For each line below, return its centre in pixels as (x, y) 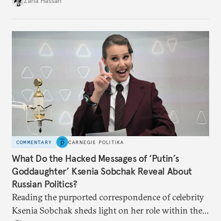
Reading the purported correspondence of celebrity (108, 197)
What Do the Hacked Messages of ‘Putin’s (95, 158)
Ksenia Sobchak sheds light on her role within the (107, 210)
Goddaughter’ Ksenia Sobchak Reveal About (102, 171)
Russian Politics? (45, 184)
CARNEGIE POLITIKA (96, 142)
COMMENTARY (34, 142)
